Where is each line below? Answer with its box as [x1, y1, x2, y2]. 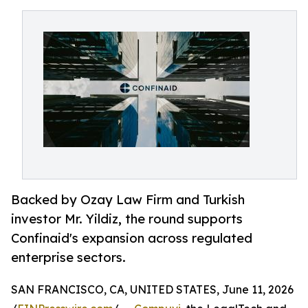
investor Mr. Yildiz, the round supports [11, 211, 243, 227]
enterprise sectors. [11, 250, 126, 265]
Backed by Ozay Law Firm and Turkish [11, 192, 245, 208]
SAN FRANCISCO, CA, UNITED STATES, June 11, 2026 [11, 283, 294, 297]
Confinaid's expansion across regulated [11, 230, 252, 246]
